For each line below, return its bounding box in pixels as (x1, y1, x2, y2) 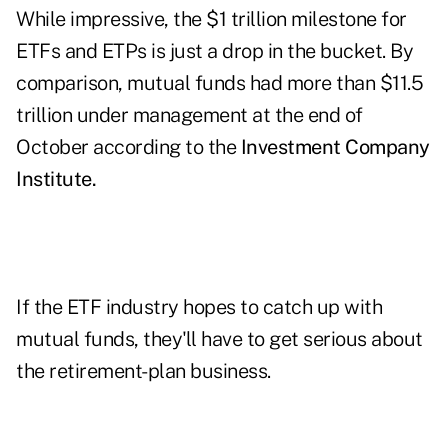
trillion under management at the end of (16, 103, 363, 128)
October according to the (16, 135, 236, 160)
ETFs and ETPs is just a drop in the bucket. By (16, 39, 413, 64)
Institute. (16, 167, 96, 192)
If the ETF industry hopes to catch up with (16, 295, 382, 320)
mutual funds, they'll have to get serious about (16, 327, 423, 352)
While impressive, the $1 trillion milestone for (16, 7, 407, 32)
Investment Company (236, 135, 430, 160)
